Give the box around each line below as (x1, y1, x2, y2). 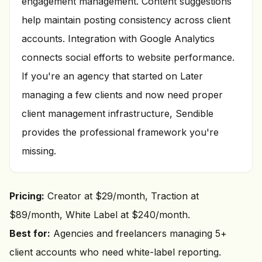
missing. (22, 145, 56, 157)
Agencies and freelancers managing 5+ (50, 227, 227, 239)
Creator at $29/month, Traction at (44, 190, 199, 202)
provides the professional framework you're (22, 126, 219, 138)
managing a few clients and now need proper (22, 89, 223, 101)
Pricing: (9, 190, 44, 202)
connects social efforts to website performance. (22, 51, 235, 63)
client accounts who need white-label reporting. (9, 246, 221, 258)
